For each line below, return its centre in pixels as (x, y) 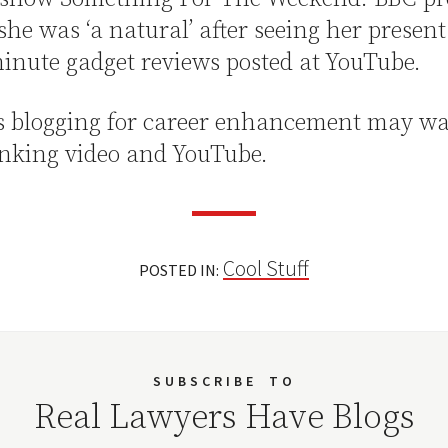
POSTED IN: (179, 270)
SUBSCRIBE (204, 381)
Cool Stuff (266, 268)
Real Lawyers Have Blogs (224, 418)
